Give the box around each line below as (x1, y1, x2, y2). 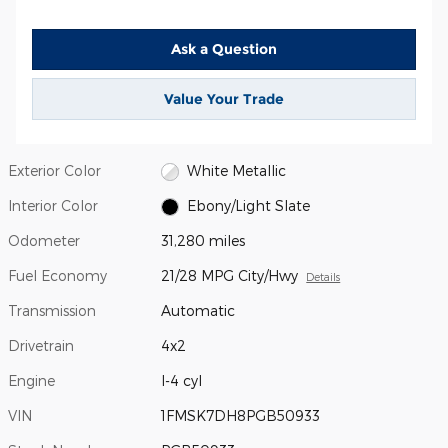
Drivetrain (8, 336, 74, 354)
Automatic (161, 301, 236, 319)
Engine (8, 371, 55, 389)
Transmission (8, 301, 96, 319)
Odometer (8, 231, 80, 249)
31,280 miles (161, 231, 246, 249)
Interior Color (8, 196, 98, 214)
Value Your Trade (164, 89, 284, 108)
